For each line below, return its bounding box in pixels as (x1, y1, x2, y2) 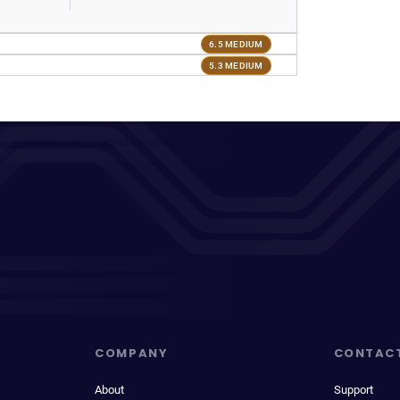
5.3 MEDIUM (209, 60, 263, 71)
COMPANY (95, 345, 169, 362)
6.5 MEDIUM (209, 38, 263, 49)
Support (333, 383, 373, 396)
